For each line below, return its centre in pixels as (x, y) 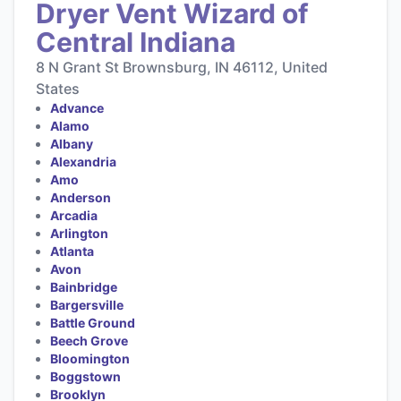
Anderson (81, 197)
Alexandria (83, 161)
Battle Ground (93, 322)
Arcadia (74, 215)
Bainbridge (84, 286)
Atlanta (72, 251)
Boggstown (85, 376)
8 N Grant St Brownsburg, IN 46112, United (182, 67)
